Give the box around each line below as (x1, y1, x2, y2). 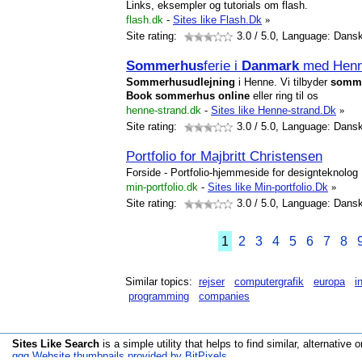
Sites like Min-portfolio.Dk (208, 181, 328, 193)
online (218, 90, 250, 102)
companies (199, 290, 250, 302)
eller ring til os (250, 90, 318, 102)
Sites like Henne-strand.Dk (211, 104, 336, 116)
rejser (199, 276, 225, 288)
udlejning (187, 76, 235, 88)
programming (128, 290, 189, 302)
